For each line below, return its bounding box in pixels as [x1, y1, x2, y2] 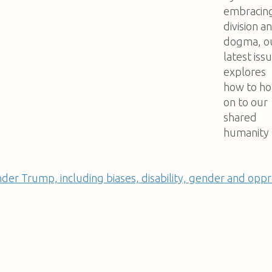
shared [223, 110, 257, 123]
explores [223, 65, 266, 78]
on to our [223, 95, 268, 108]
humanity [223, 126, 269, 138]
